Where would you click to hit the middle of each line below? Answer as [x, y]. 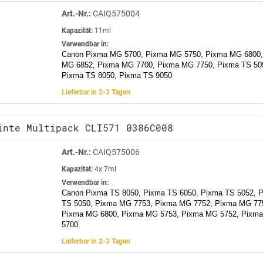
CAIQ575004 [115, 13]
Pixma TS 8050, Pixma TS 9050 [117, 75]
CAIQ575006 [115, 152]
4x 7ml [104, 169]
